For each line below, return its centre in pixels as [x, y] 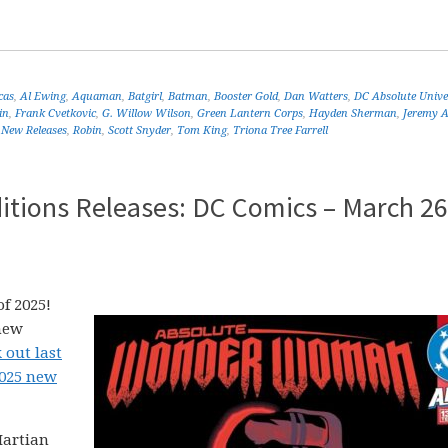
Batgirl [145, 96]
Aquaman [97, 96]
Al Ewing [43, 96]
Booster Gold [246, 96]
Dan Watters [316, 96]
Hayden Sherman [353, 113]
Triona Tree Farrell [280, 130]
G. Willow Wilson [146, 113]
